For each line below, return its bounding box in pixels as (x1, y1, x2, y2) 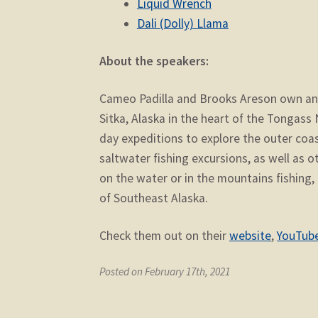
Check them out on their (99, 227, 230, 243)
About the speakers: (99, 53, 209, 69)
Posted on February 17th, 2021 (99, 264, 231, 278)
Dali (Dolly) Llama (136, 16, 229, 32)
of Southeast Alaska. (99, 190, 209, 206)
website (229, 227, 272, 243)
